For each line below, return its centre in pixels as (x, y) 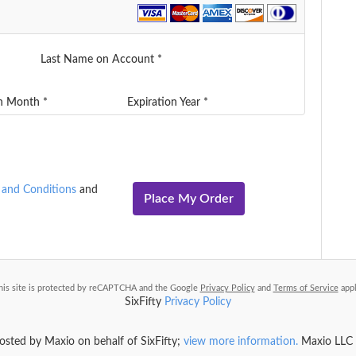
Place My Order (189, 199)
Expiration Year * (168, 103)
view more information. (241, 342)
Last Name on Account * (101, 60)
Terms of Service (306, 288)
